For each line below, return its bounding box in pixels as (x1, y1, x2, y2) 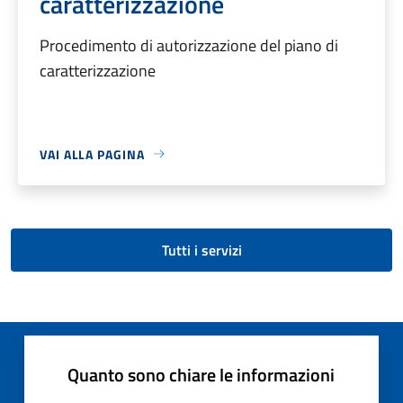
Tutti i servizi (161, 238, 242, 261)
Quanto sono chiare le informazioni (67, 360, 335, 389)
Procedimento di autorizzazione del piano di (40, 32, 338, 58)
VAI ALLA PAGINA (40, 144, 145, 164)
